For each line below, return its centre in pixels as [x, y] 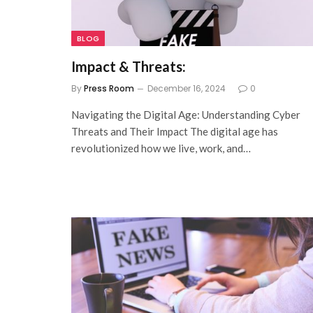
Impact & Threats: [129, 67]
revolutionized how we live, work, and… [161, 148]
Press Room [109, 89]
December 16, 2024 [187, 89]
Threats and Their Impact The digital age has [175, 132]
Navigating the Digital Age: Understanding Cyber [186, 115]
